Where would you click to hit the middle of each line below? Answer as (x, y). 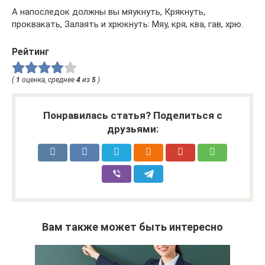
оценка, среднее (48, 80)
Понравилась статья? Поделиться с (132, 116)
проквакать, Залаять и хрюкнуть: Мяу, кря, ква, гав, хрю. (127, 25)
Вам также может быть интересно (132, 227)
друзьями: (132, 129)
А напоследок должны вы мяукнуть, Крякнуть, (109, 12)
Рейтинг (30, 52)
